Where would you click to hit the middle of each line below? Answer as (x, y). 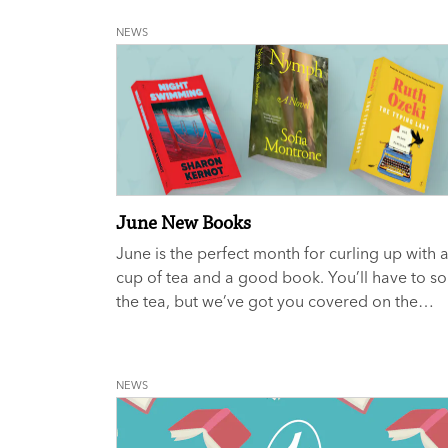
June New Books (183, 224)
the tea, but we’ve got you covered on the (267, 301)
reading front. (166, 325)
